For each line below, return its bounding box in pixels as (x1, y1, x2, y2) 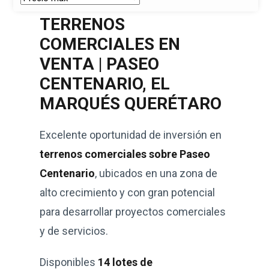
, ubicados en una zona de (95, 167, 217, 180)
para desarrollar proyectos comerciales (40, 205, 226, 218)
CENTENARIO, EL (40, 74, 170, 94)
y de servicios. (40, 225, 108, 237)
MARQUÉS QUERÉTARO (40, 94, 222, 113)
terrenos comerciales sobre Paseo (40, 148, 210, 160)
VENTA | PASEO (40, 54, 159, 74)
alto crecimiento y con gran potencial (40, 186, 215, 199)
